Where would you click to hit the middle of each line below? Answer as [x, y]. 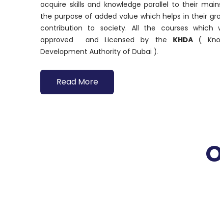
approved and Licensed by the [107, 40]
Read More [77, 82]
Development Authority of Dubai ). [100, 52]
